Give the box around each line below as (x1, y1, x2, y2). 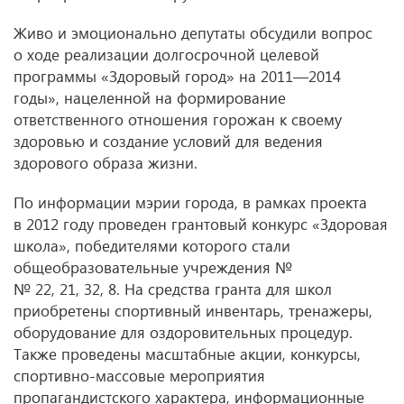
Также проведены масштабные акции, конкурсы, (14, 344, 361, 364)
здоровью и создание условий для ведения (14, 131, 323, 151)
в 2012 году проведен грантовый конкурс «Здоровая (14, 214, 388, 234)
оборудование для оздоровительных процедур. (14, 322, 353, 343)
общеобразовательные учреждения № (14, 257, 292, 278)
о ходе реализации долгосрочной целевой (14, 44, 319, 65)
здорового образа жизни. (14, 152, 197, 173)
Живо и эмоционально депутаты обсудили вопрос (14, 23, 372, 43)
